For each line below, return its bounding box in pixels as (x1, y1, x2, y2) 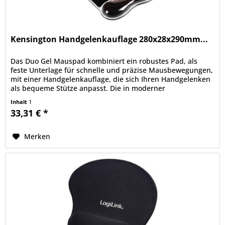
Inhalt (11, 97, 29, 105)
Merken (24, 131, 51, 141)
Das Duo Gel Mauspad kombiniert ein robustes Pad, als (11, 56, 198, 66)
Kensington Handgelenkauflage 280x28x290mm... (11, 33, 208, 45)
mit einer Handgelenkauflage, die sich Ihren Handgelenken (11, 74, 211, 84)
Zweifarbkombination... (11, 92, 89, 102)
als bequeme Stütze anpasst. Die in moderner (11, 83, 166, 93)
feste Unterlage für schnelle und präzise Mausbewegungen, (11, 65, 213, 75)
